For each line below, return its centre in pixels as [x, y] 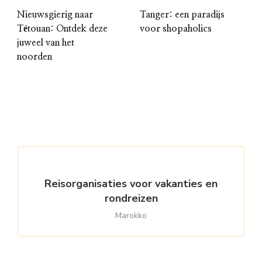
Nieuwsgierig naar [55, 15]
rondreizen [131, 199]
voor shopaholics [176, 29]
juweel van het [46, 43]
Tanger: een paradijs [182, 15]
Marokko [131, 216]
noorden [35, 57]
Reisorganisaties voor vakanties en [131, 184]
